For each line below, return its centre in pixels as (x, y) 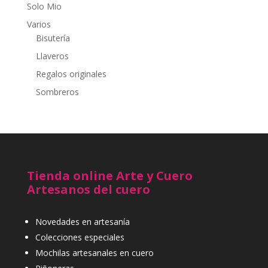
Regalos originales (71, 74)
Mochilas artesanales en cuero (94, 252)
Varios (39, 24)
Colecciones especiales (80, 237)
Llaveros (52, 56)
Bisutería (53, 38)
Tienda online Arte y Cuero (109, 175)
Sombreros (57, 92)
